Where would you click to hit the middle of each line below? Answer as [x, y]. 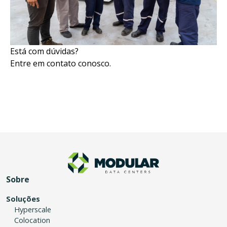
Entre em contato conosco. [61, 63]
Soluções [23, 199]
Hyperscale [33, 209]
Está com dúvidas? [44, 51]
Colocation [32, 220]
